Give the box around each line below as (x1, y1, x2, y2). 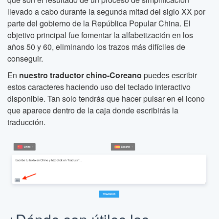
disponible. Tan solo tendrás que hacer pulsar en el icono (7, 93, 205, 104)
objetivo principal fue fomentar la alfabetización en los (7, 29, 193, 41)
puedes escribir (142, 69, 197, 81)
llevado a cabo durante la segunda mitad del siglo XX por (7, 6, 205, 17)
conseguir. (7, 53, 43, 64)
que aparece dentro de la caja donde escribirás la (7, 105, 178, 116)
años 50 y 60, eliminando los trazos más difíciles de (7, 41, 185, 52)
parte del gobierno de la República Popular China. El (7, 18, 191, 29)
